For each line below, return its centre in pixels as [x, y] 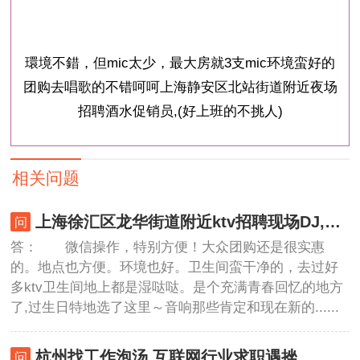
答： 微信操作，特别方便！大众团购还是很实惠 [168, 247]
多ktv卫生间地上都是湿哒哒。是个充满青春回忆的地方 [177, 287]
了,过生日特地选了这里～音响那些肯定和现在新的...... [175, 307]
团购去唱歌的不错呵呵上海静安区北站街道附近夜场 [180, 87]
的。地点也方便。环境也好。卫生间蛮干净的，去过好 [175, 267]
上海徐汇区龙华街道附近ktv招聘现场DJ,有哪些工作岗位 [332, 222]
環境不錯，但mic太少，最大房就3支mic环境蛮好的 [180, 63]
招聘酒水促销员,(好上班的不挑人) [180, 111]
